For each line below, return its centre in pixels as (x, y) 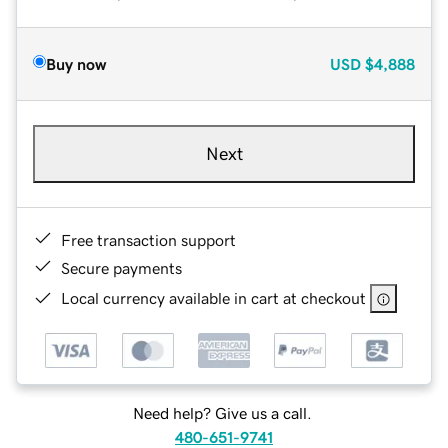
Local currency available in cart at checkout (213, 297)
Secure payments (121, 267)
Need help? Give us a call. (222, 413)
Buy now (76, 63)
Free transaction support (148, 239)
